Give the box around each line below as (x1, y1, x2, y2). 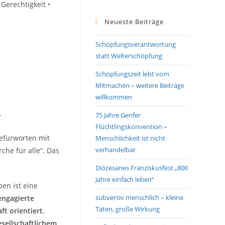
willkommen (95, 92, 132, 101)
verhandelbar (95, 145, 136, 154)
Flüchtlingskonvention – (95, 122, 167, 131)
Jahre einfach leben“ (95, 175, 154, 184)
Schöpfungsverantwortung (95, 40, 176, 49)
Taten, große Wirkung (95, 204, 160, 213)
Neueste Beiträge (104, 17, 164, 26)
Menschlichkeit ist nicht (95, 134, 165, 143)
